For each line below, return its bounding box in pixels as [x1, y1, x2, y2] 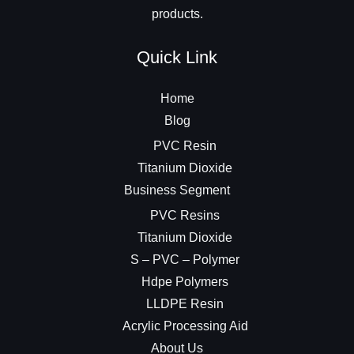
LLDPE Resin [146, 297, 224, 311]
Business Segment [124, 183, 230, 198]
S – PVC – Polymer [130, 253, 239, 267]
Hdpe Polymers [141, 275, 228, 289]
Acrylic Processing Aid [122, 319, 248, 333]
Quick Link [137, 47, 217, 68]
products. [151, 6, 203, 21]
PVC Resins [150, 209, 220, 223]
